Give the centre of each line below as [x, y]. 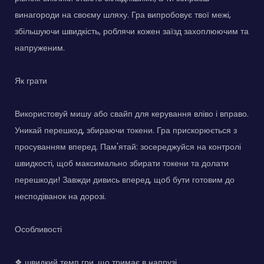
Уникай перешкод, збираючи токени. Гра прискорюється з [126, 130]
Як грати [31, 80]
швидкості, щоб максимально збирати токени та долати [122, 163]
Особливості [38, 229]
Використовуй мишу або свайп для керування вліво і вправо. [132, 113]
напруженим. [40, 47]
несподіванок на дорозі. [60, 196]
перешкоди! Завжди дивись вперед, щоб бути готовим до [125, 179]
